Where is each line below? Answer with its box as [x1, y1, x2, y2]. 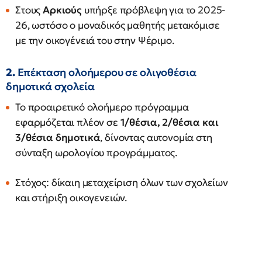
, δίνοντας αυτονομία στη [100, 131, 212, 144]
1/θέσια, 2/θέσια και [120, 116, 219, 129]
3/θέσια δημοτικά [15, 131, 101, 144]
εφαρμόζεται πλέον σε [15, 116, 120, 129]
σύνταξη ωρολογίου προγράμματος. [15, 146, 178, 159]
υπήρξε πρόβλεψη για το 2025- [81, 4, 226, 16]
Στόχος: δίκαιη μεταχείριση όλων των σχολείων [15, 176, 228, 189]
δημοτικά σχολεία [6, 80, 95, 93]
